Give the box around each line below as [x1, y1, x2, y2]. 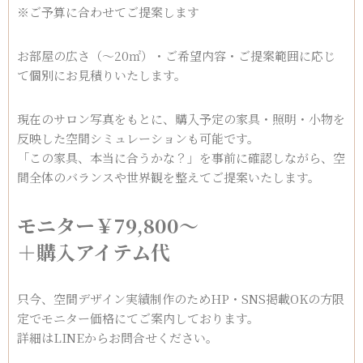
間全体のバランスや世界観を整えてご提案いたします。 [17, 169, 320, 186]
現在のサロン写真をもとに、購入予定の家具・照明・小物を [17, 110, 345, 128]
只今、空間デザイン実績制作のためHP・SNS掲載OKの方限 [17, 290, 344, 308]
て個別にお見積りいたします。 [17, 66, 186, 84]
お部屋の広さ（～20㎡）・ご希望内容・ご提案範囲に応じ [17, 47, 335, 65]
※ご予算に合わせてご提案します [17, 3, 199, 21]
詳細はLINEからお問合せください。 [17, 329, 218, 347]
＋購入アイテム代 [17, 237, 170, 267]
